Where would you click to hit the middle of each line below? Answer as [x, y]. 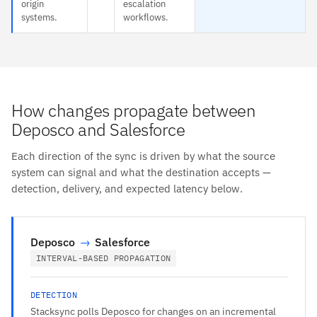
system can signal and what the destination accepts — [141, 172]
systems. [39, 17]
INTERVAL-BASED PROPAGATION [104, 258]
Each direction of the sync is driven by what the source [143, 156]
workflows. [146, 17]
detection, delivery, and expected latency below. [127, 188]
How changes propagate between [134, 110]
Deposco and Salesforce [98, 129]
